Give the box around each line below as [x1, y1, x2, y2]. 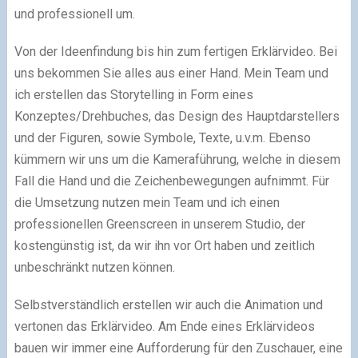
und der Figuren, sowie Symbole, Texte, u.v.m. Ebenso [14, 130, 311, 146]
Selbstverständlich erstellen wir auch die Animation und [14, 297, 323, 313]
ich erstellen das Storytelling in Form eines [14, 87, 253, 103]
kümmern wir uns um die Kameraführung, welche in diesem [14, 152, 340, 168]
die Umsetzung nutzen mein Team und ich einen [14, 195, 280, 211]
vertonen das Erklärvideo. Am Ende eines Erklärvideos [14, 319, 315, 335]
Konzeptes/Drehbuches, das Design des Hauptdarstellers [14, 109, 340, 125]
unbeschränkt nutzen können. [14, 260, 175, 276]
